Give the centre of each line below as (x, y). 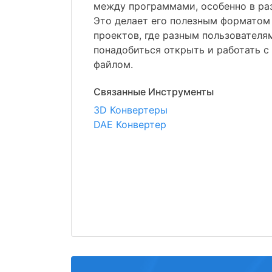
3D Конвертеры (131, 110)
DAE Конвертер (130, 124)
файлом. (113, 64)
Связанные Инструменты (154, 92)
